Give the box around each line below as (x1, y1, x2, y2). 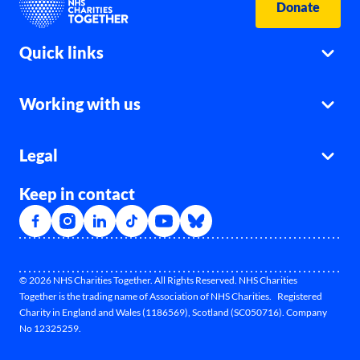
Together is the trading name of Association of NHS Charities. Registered (19, 290, 322, 303)
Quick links (19, 43, 104, 63)
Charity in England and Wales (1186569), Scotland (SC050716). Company (19, 306, 327, 319)
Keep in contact (19, 184, 135, 204)
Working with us (19, 94, 141, 114)
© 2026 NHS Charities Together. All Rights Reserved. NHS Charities (19, 274, 297, 287)
